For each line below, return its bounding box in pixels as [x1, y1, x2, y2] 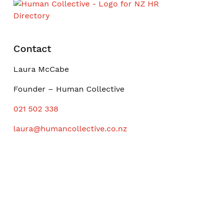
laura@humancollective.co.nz [13, 124, 127, 133]
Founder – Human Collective [13, 84, 124, 94]
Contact [13, 43, 51, 55]
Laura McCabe [13, 64, 69, 74]
